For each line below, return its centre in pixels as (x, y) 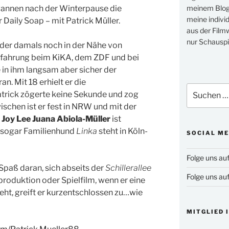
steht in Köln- (122, 131)
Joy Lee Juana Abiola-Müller (56, 119)
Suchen (199, 88)
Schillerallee (128, 168)
